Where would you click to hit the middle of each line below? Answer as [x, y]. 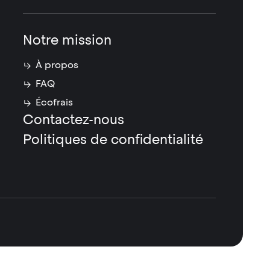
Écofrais [55, 102]
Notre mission [67, 40]
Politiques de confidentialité [113, 140]
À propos [57, 65]
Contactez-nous [73, 120]
